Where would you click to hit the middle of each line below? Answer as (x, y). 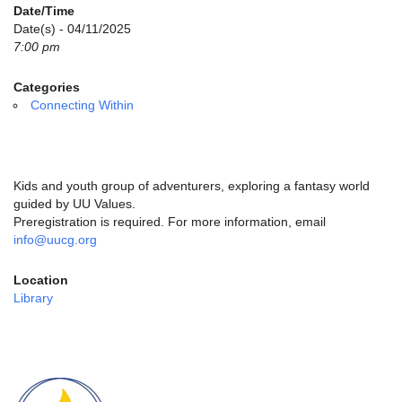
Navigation (43, 384)
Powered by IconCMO (89, 54)
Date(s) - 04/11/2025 (72, 28)
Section (34, 366)
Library (33, 297)
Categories (47, 87)
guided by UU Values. (74, 203)
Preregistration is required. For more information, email (170, 221)
